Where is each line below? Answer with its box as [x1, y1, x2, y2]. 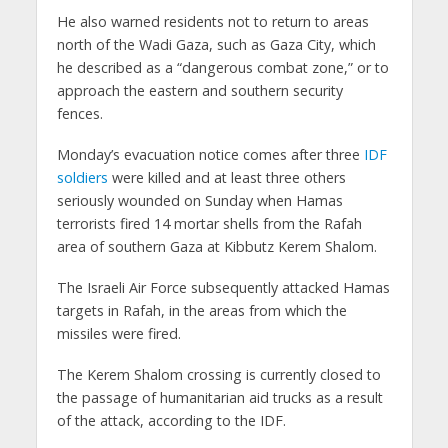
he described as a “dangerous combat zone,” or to [56, 58, 389, 78]
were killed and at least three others [107, 168, 346, 188]
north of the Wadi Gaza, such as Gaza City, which [56, 35, 376, 55]
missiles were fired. [56, 324, 181, 344]
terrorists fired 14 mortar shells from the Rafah [56, 214, 362, 234]
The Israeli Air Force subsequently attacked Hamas [56, 278, 390, 298]
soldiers [56, 168, 108, 188]
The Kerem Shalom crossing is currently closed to [56, 365, 381, 385]
